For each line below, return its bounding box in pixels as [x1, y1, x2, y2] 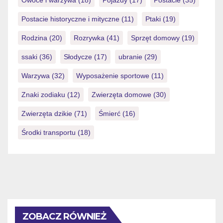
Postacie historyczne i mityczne [21, 14, 119, 23]
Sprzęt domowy [131, 33, 180, 42]
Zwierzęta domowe [92, 90, 151, 99]
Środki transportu [21, 128, 76, 136]
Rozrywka [74, 33, 105, 42]
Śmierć [99, 109, 120, 117]
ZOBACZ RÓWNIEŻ [22, 211, 107, 222]
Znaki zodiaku [21, 90, 65, 99]
